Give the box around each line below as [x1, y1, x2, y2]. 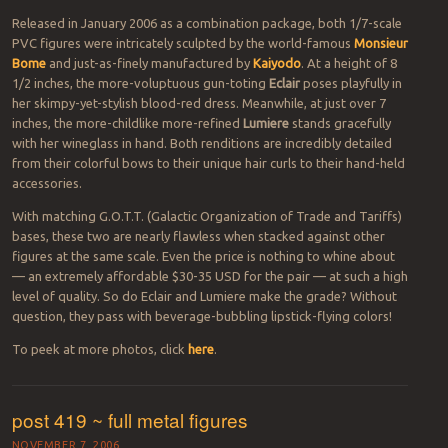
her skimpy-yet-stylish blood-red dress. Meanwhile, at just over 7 [11, 95, 386, 110]
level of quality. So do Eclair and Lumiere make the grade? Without [11, 288, 397, 303]
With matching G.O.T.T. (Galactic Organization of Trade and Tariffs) [11, 208, 402, 223]
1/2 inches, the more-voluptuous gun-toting [11, 75, 269, 90]
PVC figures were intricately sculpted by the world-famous [11, 35, 354, 50]
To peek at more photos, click [11, 341, 188, 356]
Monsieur [353, 35, 408, 50]
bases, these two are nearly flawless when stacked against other [11, 228, 385, 243]
